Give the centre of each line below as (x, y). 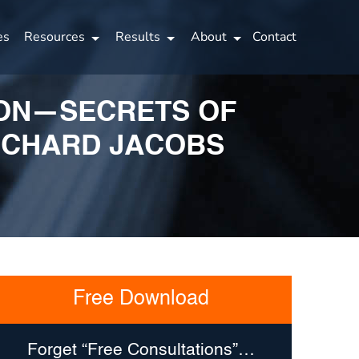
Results (138, 37)
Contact (274, 37)
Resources (54, 37)
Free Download (141, 299)
